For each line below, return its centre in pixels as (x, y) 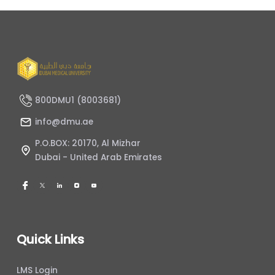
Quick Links (50, 239)
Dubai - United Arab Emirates (99, 157)
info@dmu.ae (64, 122)
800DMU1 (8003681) (78, 100)
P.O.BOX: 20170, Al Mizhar (88, 143)
